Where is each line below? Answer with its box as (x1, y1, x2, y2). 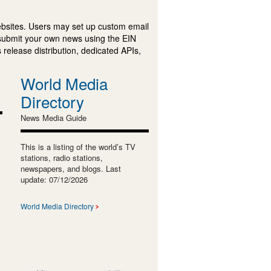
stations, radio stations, (20, 151, 103, 163)
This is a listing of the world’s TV (20, 140, 135, 152)
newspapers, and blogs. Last (20, 162, 121, 174)
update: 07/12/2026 (20, 173, 88, 185)
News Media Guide (20, 111, 87, 123)
